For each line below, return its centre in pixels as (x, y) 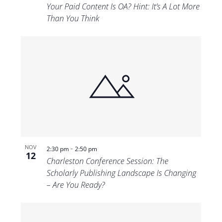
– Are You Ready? (76, 185)
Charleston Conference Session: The (107, 161)
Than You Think (73, 18)
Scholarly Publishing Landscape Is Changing (121, 173)
